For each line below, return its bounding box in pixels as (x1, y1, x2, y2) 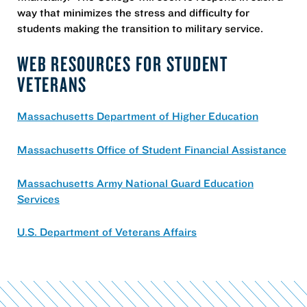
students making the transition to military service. (17, 21, 263, 35)
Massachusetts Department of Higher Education (17, 109, 258, 123)
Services (17, 191, 60, 206)
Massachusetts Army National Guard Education (17, 175, 254, 190)
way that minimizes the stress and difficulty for (17, 5, 249, 19)
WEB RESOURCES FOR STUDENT (17, 50, 228, 77)
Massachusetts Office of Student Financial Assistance (17, 142, 286, 156)
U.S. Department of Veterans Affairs (17, 225, 197, 239)
